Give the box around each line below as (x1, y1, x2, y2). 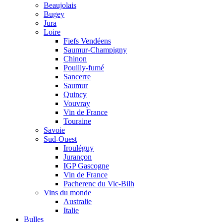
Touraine (63, 117, 91, 125)
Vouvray (63, 99, 90, 108)
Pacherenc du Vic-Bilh (63, 179, 134, 188)
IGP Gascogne (63, 162, 109, 170)
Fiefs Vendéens (63, 37, 111, 45)
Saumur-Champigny (63, 46, 127, 54)
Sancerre (63, 72, 91, 81)
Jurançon (63, 153, 92, 161)
